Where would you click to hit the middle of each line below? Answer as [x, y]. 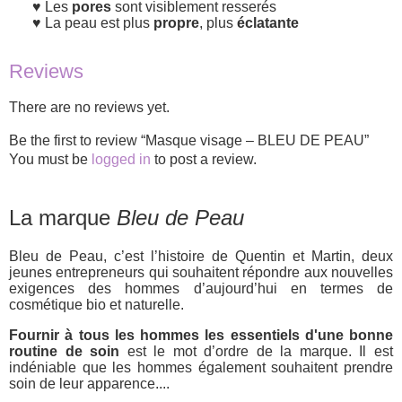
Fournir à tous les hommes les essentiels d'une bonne [201, 336]
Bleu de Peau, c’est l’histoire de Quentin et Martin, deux [201, 257]
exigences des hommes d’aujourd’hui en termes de [201, 289]
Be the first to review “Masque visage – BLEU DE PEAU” [189, 141]
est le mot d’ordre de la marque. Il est [257, 352]
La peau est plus [99, 22]
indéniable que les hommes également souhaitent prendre [201, 368]
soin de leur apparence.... [89, 384]
